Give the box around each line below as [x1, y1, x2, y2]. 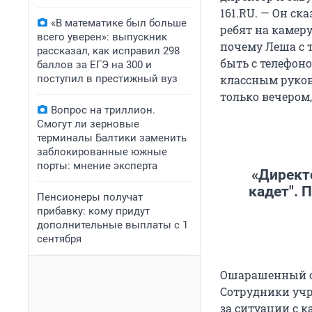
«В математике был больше [51, 17, 187, 29]
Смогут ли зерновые [37, 118, 139, 130]
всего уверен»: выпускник [37, 31, 167, 43]
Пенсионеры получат [37, 191, 143, 203]
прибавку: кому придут [37, 205, 150, 217]
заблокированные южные [37, 146, 167, 158]
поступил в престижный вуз [37, 72, 178, 85]
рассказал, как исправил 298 [37, 45, 180, 57]
